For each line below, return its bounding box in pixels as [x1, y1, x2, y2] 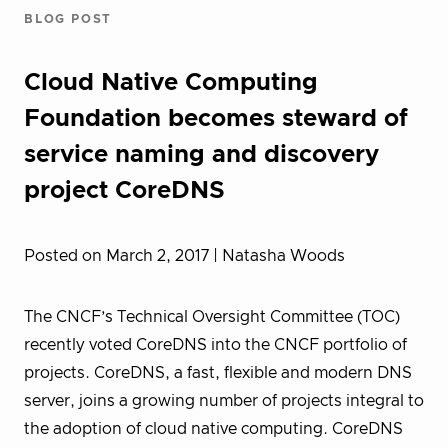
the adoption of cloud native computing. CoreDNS [24, 421, 403, 437]
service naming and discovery [24, 143, 379, 167]
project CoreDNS [24, 179, 225, 203]
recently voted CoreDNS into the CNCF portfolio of [24, 337, 407, 353]
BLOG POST [24, 13, 113, 25]
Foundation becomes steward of [24, 107, 408, 131]
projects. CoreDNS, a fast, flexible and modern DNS [24, 365, 412, 381]
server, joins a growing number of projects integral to [24, 393, 424, 409]
